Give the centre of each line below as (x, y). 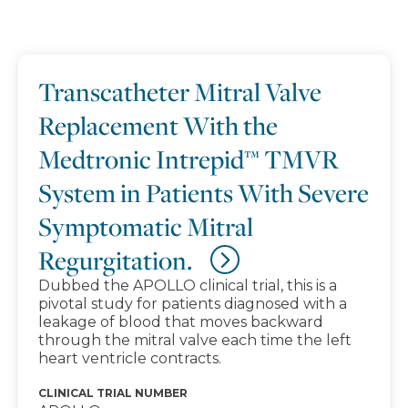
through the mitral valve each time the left (195, 340)
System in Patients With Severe (204, 193)
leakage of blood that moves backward (181, 322)
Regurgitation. (115, 260)
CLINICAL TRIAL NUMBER (113, 393)
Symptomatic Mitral (146, 226)
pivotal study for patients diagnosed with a (193, 304)
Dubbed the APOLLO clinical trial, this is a (188, 286)
